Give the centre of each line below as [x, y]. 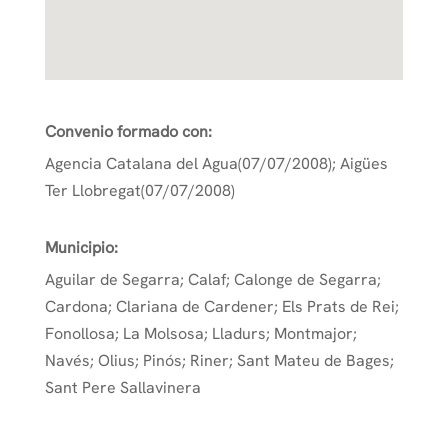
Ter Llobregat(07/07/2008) [139, 191]
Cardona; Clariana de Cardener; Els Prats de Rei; [221, 307]
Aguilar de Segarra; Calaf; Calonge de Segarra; [212, 280]
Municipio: [81, 248]
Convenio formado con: [128, 132]
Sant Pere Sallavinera [122, 388]
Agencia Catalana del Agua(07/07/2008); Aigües [216, 164]
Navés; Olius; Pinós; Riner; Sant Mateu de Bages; [219, 361]
